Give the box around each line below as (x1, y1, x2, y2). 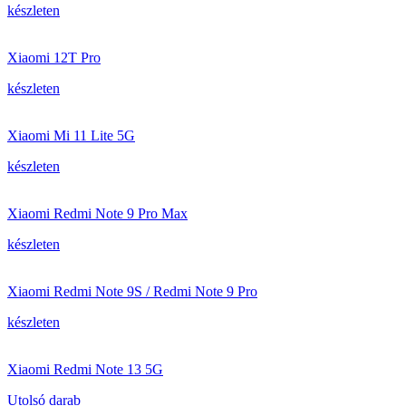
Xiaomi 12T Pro (7, 50, 101, 65)
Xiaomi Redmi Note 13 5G (7, 362, 163, 377)
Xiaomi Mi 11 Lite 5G (7, 128, 135, 143)
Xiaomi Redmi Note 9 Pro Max (7, 206, 188, 221)
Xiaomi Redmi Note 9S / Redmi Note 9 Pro (7, 284, 257, 299)
